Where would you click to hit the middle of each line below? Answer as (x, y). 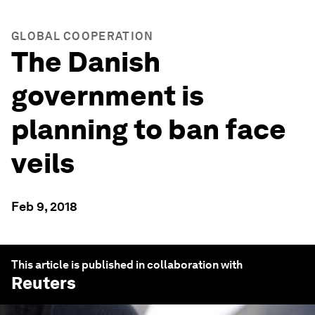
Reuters (44, 283)
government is (108, 96)
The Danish (86, 62)
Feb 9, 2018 (44, 206)
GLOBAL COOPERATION (83, 36)
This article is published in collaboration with (127, 265)
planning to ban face (149, 129)
